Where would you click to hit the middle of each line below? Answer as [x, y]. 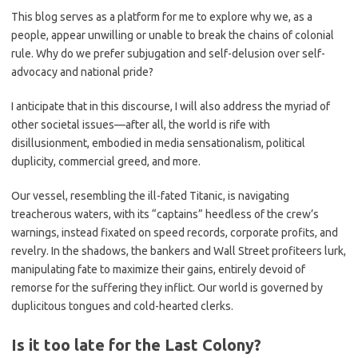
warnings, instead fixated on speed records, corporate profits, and [175, 233]
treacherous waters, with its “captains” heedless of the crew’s [165, 214]
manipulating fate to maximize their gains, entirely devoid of [158, 269]
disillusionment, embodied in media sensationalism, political [158, 143]
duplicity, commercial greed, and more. [106, 161]
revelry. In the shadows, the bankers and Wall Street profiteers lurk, [179, 251]
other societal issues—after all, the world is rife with [141, 125]
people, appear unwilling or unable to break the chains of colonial [173, 35]
